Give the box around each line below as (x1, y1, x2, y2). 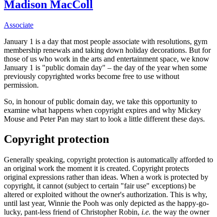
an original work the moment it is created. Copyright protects (4, 164, 189, 173)
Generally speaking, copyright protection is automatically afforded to (4, 155, 213, 164)
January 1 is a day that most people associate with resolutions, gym (4, 37, 207, 46)
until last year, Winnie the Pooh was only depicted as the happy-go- (4, 199, 209, 208)
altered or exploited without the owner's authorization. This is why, (4, 190, 207, 199)
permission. (4, 80, 41, 89)
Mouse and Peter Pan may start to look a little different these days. (4, 114, 205, 123)
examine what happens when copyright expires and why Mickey (4, 106, 201, 114)
